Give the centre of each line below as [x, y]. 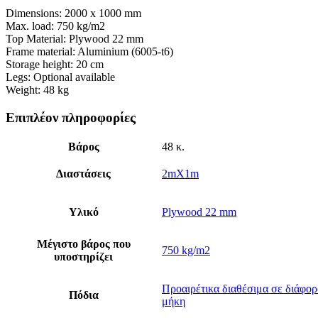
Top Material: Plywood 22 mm [75, 38]
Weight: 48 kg [37, 89]
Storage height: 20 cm [55, 64]
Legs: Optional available [60, 77]
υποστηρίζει [83, 257]
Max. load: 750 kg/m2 [55, 26]
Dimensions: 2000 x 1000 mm [73, 13]
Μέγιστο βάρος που [83, 244]
